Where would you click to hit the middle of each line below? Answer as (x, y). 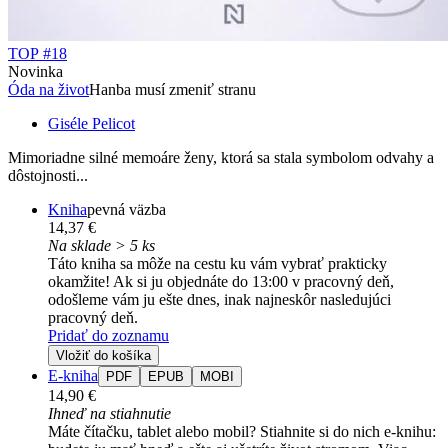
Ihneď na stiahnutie (109, 414)
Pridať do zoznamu (108, 336)
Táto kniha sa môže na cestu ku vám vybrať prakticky (217, 264)
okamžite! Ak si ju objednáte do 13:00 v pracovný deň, (221, 282)
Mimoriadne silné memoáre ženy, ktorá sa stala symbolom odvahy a (221, 158)
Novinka (35, 72)
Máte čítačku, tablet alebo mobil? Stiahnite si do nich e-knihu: (242, 432)
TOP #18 (37, 54)
